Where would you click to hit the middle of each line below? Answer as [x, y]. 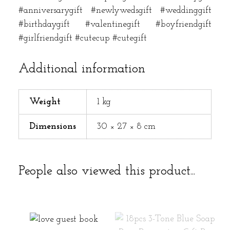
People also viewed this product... [107, 171]
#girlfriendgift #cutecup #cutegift [83, 38]
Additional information [82, 69]
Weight [45, 102]
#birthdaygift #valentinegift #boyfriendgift [115, 24]
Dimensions [53, 126]
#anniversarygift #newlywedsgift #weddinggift [115, 10]
